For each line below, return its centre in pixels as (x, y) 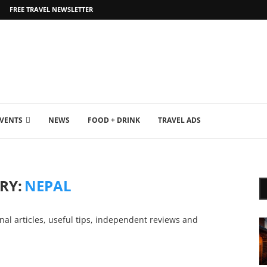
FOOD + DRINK (114, 120)
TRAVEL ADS (179, 120)
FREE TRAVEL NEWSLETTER (51, 9)
